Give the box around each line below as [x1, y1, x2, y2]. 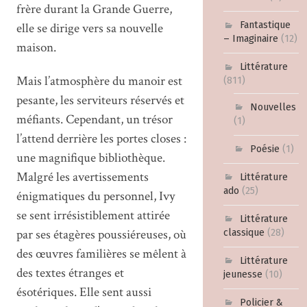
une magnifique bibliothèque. [16, 149, 165, 167]
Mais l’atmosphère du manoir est [16, 72, 182, 90]
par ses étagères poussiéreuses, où [16, 225, 186, 243]
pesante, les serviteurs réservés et [16, 91, 184, 109]
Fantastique [240, 19, 291, 32]
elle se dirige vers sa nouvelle [16, 19, 163, 37]
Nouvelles [249, 101, 296, 113]
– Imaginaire [223, 33, 279, 45]
